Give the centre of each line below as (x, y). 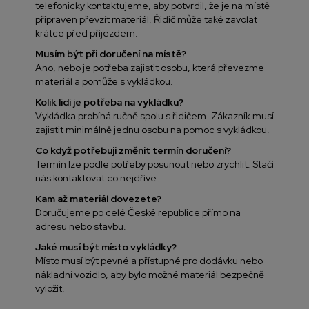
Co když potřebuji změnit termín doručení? (133, 151)
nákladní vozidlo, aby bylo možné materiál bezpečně (150, 275)
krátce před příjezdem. (87, 33)
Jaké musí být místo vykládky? (106, 247)
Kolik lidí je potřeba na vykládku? (109, 102)
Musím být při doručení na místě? (111, 54)
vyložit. (50, 289)
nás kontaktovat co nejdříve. (97, 178)
